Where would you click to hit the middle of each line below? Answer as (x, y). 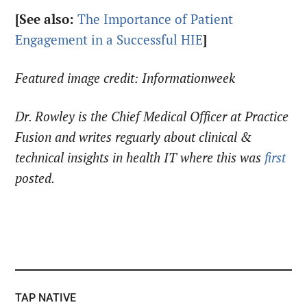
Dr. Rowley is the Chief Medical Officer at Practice (152, 117)
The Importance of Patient (156, 20)
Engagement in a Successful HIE (109, 40)
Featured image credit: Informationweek (125, 78)
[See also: (47, 20)
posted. (37, 179)
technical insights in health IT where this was (140, 158)
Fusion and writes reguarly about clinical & (134, 137)
